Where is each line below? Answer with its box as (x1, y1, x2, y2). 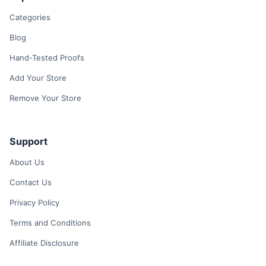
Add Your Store (9, 72, 66, 83)
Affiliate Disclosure (9, 238, 79, 248)
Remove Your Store (9, 93, 81, 103)
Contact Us (9, 178, 52, 187)
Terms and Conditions (9, 218, 91, 227)
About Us (9, 157, 45, 167)
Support (9, 135, 47, 147)
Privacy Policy (9, 198, 59, 207)
